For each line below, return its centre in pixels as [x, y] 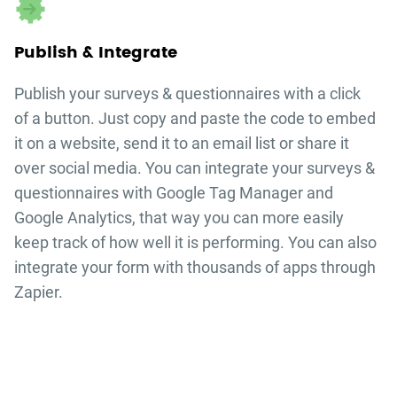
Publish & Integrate [95, 53]
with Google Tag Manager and [226, 193]
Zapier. [38, 292]
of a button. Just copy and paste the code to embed [195, 119]
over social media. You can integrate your [160, 168]
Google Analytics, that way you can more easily [179, 218]
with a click [320, 94]
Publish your [58, 94]
